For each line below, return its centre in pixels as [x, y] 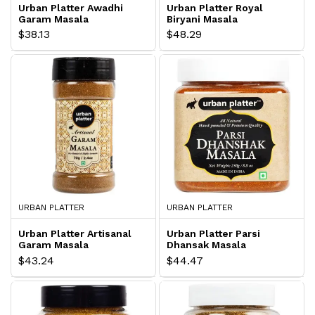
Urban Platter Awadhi [71, 7]
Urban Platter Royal [215, 7]
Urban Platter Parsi [213, 234]
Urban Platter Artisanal [75, 234]
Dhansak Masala [206, 245]
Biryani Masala [202, 19]
